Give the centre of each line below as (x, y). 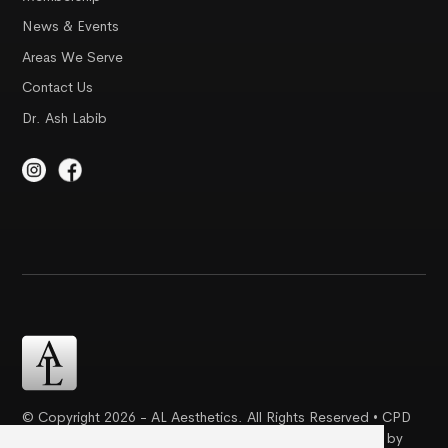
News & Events (71, 26)
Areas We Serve (73, 56)
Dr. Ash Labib (65, 118)
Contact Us (58, 87)
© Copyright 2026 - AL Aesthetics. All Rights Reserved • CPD (217, 416)
